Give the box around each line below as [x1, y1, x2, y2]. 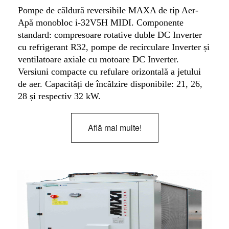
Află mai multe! [87, 121, 142, 133]
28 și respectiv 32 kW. [17, 90, 101, 101]
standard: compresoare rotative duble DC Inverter [17, 29, 202, 40]
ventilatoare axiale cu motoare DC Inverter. [17, 54, 179, 64]
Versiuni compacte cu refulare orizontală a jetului [17, 66, 201, 77]
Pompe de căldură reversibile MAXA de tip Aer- [17, 5, 198, 15]
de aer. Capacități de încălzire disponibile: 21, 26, [17, 78, 202, 89]
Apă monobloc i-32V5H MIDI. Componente [17, 17, 184, 28]
